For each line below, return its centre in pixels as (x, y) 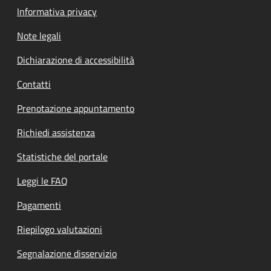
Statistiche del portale (62, 157)
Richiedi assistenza (56, 133)
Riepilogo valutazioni (60, 230)
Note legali (39, 36)
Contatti (34, 84)
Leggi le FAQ (42, 181)
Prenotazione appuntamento (76, 109)
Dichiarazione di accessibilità (76, 60)
